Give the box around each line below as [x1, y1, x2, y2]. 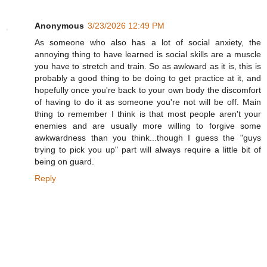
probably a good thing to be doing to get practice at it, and [35, 73, 261, 83]
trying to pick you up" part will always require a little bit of [35, 144, 261, 154]
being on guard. [35, 156, 94, 166]
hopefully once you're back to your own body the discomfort [35, 85, 261, 95]
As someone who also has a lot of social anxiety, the [35, 37, 261, 47]
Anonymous [35, 20, 84, 30]
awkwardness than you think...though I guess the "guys [35, 132, 261, 142]
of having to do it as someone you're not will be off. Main [35, 97, 261, 107]
